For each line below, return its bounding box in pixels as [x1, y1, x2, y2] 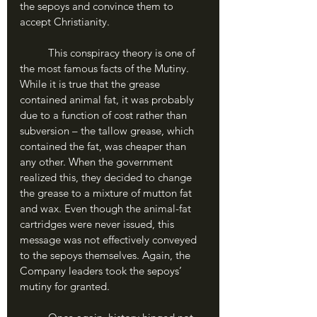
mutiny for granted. [20, 279, 113, 293]
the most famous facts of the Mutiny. [20, 62, 192, 75]
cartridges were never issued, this [20, 217, 177, 231]
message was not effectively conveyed [20, 233, 200, 246]
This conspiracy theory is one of [20, 46, 48, 59]
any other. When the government [20, 155, 175, 168]
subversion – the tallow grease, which [20, 124, 197, 137]
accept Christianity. [20, 15, 113, 28]
